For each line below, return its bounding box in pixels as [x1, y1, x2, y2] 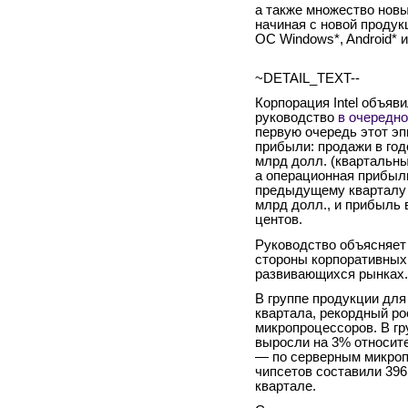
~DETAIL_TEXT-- [255, 71, 360, 87]
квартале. [255, 378, 316, 393]
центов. [255, 212, 302, 228]
